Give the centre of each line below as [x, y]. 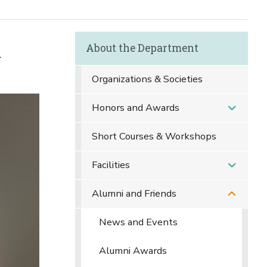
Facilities [111, 165]
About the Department [142, 48]
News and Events [138, 222]
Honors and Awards [135, 108]
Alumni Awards [133, 251]
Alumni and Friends [134, 193]
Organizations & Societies [147, 79]
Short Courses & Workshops [154, 136]
